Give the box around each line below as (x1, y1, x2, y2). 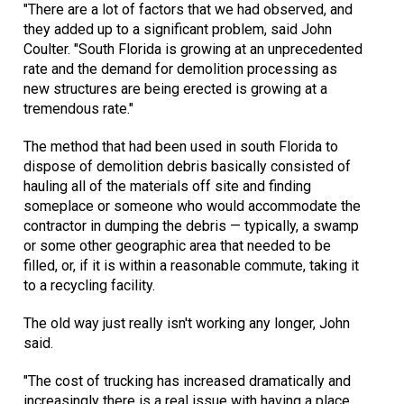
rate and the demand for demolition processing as (23, 60, 337, 78)
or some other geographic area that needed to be (23, 237, 331, 255)
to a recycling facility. (23, 277, 155, 295)
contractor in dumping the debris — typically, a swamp (23, 217, 359, 235)
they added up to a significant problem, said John (23, 21, 332, 39)
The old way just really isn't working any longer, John (23, 315, 350, 333)
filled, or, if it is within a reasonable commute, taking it (23, 257, 359, 275)
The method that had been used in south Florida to (23, 138, 338, 156)
